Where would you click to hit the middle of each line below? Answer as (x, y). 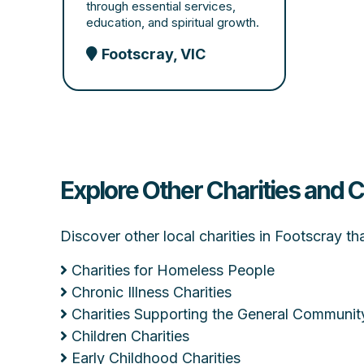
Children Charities (130, 336)
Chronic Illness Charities (152, 292)
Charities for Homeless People (173, 270)
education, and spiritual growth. (173, 22)
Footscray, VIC (154, 54)
